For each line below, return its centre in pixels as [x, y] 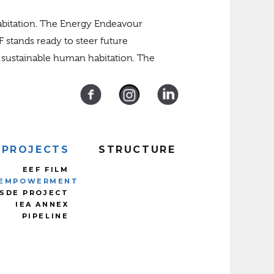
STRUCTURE [137, 149]
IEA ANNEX [42, 204]
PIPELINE [45, 216]
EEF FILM [46, 169]
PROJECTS [35, 149]
